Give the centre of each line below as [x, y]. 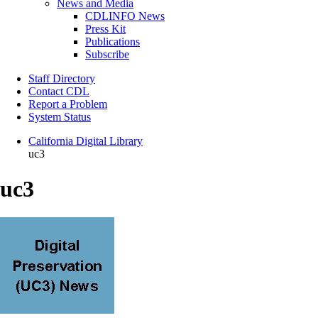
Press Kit [105, 29]
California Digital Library [86, 141]
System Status [60, 117]
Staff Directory [62, 79]
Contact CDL [59, 92]
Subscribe [107, 55]
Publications [113, 42]
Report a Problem [68, 104]
